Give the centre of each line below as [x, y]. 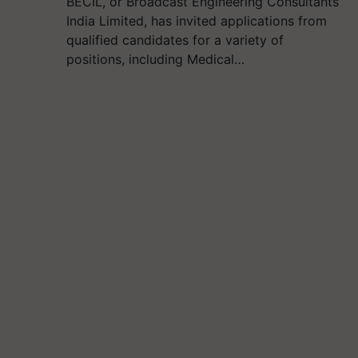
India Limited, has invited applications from [197, 21]
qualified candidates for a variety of [175, 40]
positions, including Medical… [156, 59]
